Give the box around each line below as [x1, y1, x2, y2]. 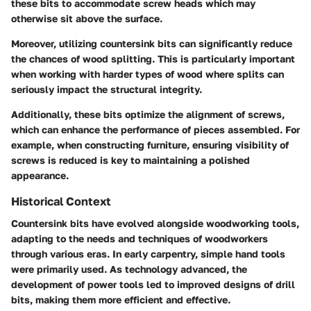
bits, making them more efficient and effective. [11, 293, 230, 305]
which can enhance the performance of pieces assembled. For [11, 123, 300, 135]
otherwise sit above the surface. [11, 12, 162, 24]
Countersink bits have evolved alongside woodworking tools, [11, 217, 299, 229]
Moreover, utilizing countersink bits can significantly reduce [11, 37, 292, 49]
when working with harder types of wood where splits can [11, 67, 284, 80]
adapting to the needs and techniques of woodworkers [11, 232, 268, 244]
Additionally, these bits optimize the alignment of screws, [11, 108, 285, 120]
